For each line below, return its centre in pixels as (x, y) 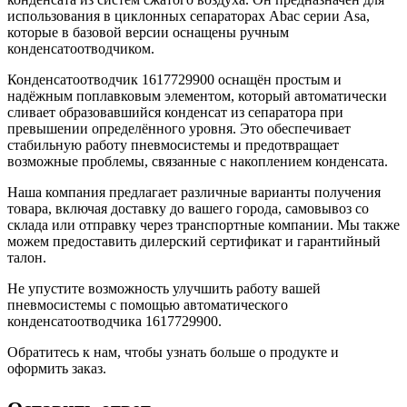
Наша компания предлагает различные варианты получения (194, 192)
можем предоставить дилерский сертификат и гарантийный (194, 241)
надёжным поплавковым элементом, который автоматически (197, 95)
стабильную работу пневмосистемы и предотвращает (173, 144)
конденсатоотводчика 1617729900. (114, 321)
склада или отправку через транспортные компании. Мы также (203, 224)
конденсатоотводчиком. (81, 48)
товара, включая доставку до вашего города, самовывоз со (188, 208)
